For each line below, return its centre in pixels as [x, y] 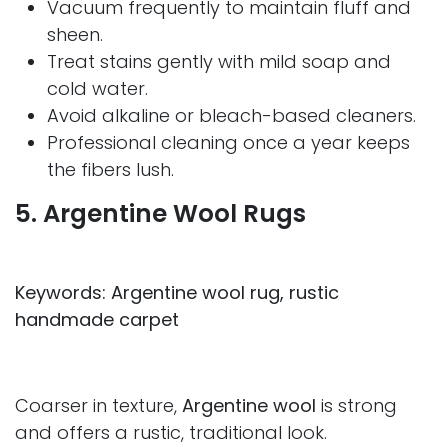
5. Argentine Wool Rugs [160, 214]
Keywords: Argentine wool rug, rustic [177, 293]
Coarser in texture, [98, 406]
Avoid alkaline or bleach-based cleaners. [231, 116]
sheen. [75, 35]
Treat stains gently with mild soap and [219, 62]
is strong [356, 406]
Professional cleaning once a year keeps [228, 143]
